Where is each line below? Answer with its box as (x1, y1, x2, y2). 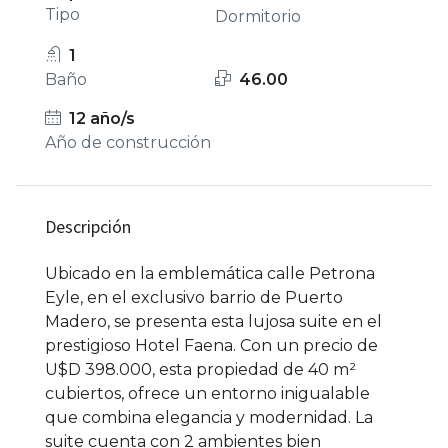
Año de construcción (45, 132, 211, 152)
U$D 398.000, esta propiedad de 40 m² (45, 359, 356, 379)
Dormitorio (215, 6, 302, 26)
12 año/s (69, 108, 135, 128)
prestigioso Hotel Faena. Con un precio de (45, 335, 378, 355)
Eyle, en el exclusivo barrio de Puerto (45, 287, 343, 307)
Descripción (45, 214, 131, 238)
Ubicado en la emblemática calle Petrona (45, 263, 375, 283)
